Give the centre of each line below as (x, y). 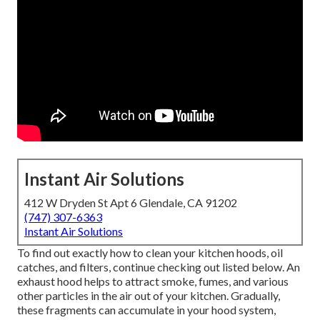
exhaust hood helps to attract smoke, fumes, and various (153, 281)
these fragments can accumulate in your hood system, (146, 310)
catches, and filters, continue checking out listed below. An (159, 267)
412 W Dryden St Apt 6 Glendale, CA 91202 (131, 203)
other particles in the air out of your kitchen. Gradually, (149, 296)
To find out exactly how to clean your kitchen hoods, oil (150, 253)
